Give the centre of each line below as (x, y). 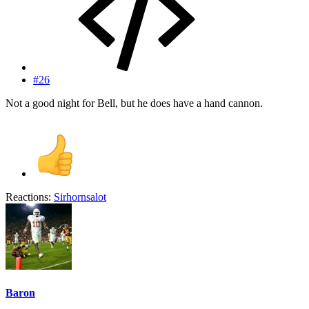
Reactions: (28, 197)
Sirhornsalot (80, 197)
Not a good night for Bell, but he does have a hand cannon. (134, 103)
